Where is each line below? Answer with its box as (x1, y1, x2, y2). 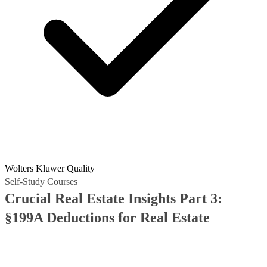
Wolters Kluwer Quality (5, 163, 95, 173)
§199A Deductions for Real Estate (5, 210, 210, 225)
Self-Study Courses (5, 176, 77, 187)
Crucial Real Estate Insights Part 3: (5, 191, 222, 206)
